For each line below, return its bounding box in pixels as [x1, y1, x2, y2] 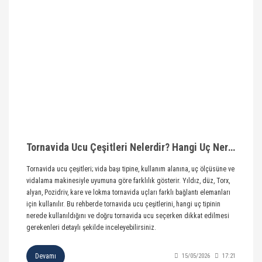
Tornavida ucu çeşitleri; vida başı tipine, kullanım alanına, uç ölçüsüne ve [26, 165, 235, 174]
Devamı [35, 252, 56, 261]
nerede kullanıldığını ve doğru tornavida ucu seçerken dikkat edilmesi [26, 212, 229, 220]
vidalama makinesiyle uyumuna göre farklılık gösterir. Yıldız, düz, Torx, [26, 177, 230, 185]
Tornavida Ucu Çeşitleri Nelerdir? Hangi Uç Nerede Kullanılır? [228, 141, 235, 154]
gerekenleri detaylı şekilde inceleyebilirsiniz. [26, 223, 156, 232]
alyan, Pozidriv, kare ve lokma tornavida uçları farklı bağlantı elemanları [26, 188, 230, 197]
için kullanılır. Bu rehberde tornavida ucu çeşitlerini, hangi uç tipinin [26, 200, 220, 209]
